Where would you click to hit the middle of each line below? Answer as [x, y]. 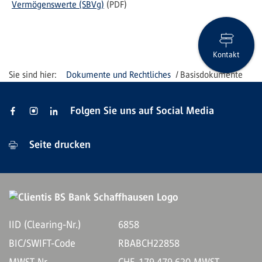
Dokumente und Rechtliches [118, 75]
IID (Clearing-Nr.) [45, 225]
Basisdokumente [212, 75]
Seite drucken [58, 144]
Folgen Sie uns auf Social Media [142, 111]
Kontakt [226, 54]
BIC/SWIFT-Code [42, 243]
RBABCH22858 [149, 243]
